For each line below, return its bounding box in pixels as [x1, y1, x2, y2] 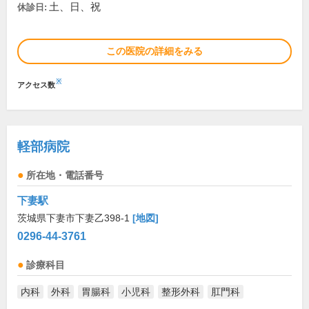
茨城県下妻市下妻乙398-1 [17, 212, 132, 223]
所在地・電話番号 [26, 170, 103, 181]
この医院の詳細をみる [106, 46, 203, 57]
